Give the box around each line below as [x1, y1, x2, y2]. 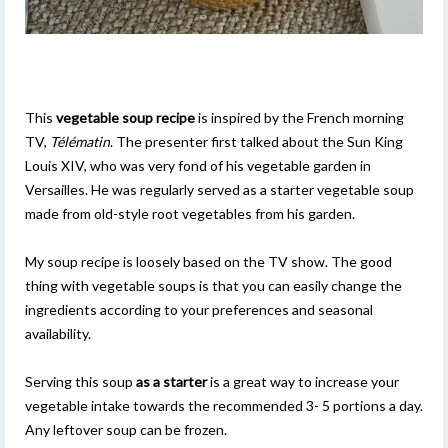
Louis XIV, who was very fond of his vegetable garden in [25, 156, 371, 174]
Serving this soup [25, 372, 136, 390]
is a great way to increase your [207, 372, 399, 390]
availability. [25, 324, 91, 342]
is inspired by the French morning [195, 108, 404, 126]
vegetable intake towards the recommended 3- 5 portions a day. [25, 396, 423, 414]
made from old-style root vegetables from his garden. [25, 204, 355, 222]
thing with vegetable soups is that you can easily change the [25, 276, 402, 294]
